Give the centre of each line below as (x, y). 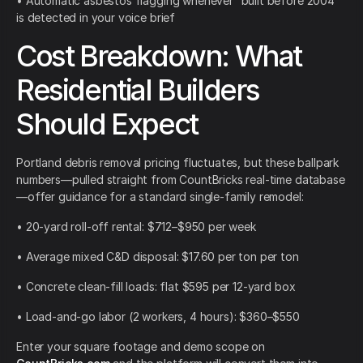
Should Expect (107, 124)
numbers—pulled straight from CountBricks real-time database (181, 180)
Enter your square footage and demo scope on (141, 347)
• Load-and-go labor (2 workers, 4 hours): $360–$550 (158, 317)
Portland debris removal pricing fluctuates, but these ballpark (178, 163)
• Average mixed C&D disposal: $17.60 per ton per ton (158, 257)
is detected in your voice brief (96, 18)
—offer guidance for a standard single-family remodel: (160, 197)
